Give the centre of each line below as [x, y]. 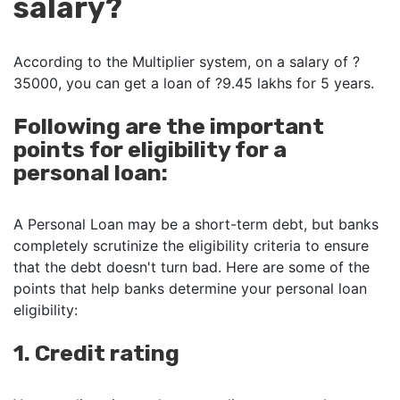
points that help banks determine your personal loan [190, 289]
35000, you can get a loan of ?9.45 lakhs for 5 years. [196, 83]
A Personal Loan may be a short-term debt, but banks [196, 225]
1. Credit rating [96, 354]
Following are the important [169, 127]
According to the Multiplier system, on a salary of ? [187, 62]
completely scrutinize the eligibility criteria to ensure [191, 246]
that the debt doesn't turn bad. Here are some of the [192, 267]
